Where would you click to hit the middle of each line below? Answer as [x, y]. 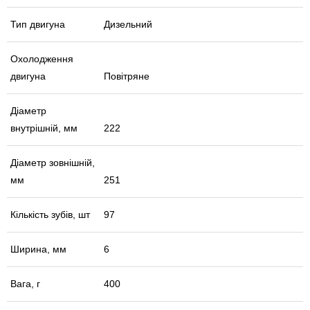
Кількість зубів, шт [50, 215]
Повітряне [127, 76]
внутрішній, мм [44, 128]
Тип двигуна [38, 25]
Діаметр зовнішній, [53, 163]
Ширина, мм [38, 249]
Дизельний [128, 25]
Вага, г [25, 284]
